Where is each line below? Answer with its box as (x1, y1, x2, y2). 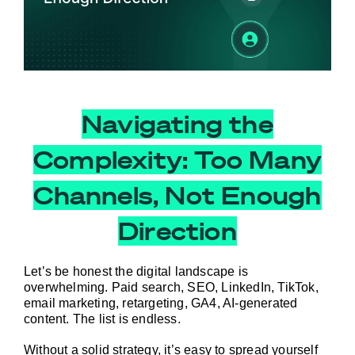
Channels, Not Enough (33, 181, 322, 211)
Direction (118, 216, 237, 246)
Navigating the (82, 109, 273, 139)
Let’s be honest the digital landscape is (24, 264, 248, 278)
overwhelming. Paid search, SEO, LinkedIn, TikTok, (24, 280, 319, 294)
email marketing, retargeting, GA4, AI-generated (24, 296, 298, 310)
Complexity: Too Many (32, 145, 322, 175)
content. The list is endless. (24, 311, 181, 326)
